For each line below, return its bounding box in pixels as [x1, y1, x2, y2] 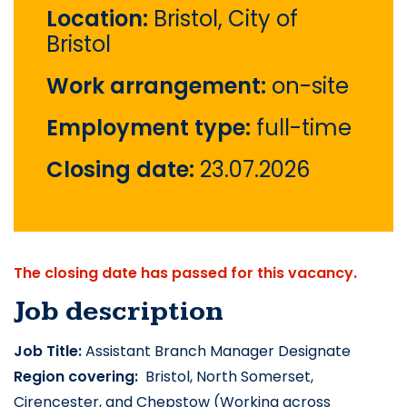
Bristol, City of [154, 4, 298, 35]
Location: [46, 4, 154, 35]
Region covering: [14, 366, 142, 388]
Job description [14, 295, 223, 329]
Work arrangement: [46, 71, 272, 102]
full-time [256, 113, 352, 144]
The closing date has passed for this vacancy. [14, 263, 357, 284]
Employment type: [46, 113, 256, 144]
